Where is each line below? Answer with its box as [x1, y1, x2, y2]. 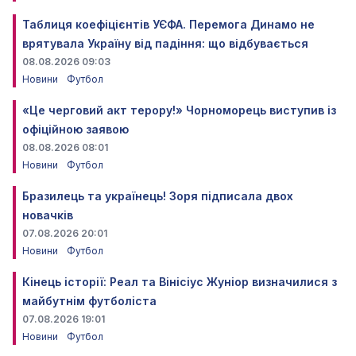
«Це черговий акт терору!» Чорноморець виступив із [22, 103, 336, 118]
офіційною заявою [22, 122, 129, 137]
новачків [22, 208, 73, 222]
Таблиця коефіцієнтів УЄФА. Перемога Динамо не [22, 17, 315, 32]
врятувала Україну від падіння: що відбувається [22, 37, 308, 51]
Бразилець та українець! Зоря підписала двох [22, 189, 293, 203]
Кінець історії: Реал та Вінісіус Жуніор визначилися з [22, 275, 337, 289]
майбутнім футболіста [22, 294, 157, 308]
